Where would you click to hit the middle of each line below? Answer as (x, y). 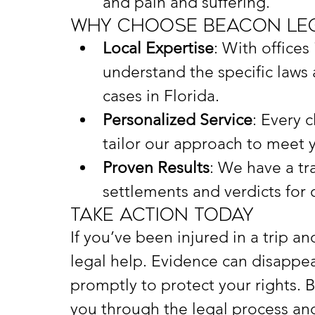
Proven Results (156, 168)
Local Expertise (158, 48)
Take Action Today (162, 215)
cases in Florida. (161, 96)
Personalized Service (178, 120)
